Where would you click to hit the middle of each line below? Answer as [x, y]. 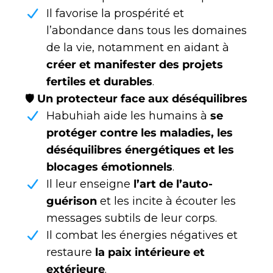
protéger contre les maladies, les [140, 133]
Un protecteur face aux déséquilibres [142, 99]
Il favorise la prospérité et [115, 14]
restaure [71, 253]
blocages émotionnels [109, 167]
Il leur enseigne [90, 184]
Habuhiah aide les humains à [128, 116]
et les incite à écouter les [166, 201]
